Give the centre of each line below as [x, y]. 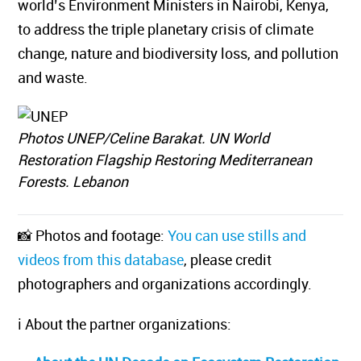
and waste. [64, 77]
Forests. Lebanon [85, 181]
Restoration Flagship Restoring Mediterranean [176, 160]
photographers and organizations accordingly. [176, 284]
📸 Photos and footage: [104, 235]
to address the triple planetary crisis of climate [177, 29]
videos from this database [112, 259]
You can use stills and [249, 235]
